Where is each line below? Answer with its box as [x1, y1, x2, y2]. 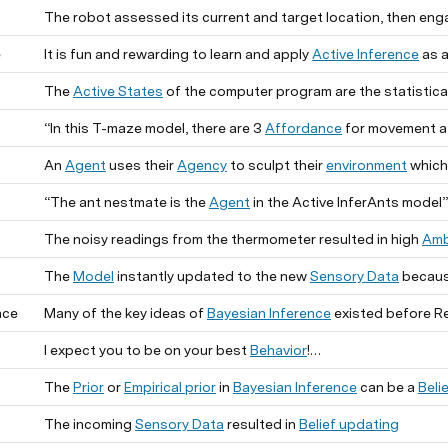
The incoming [44, 416, 135, 432]
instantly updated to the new [114, 268, 310, 284]
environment [326, 157, 407, 173]
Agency [177, 157, 227, 173]
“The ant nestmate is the [44, 194, 209, 210]
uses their [106, 157, 177, 173]
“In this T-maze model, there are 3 [44, 120, 265, 136]
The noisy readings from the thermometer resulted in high [44, 231, 422, 247]
